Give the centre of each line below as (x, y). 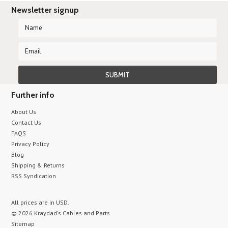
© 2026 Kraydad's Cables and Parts (61, 213)
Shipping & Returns (38, 165)
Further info (33, 95)
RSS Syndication (34, 176)
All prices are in (34, 202)
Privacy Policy (31, 144)
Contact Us (26, 122)
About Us (24, 112)
